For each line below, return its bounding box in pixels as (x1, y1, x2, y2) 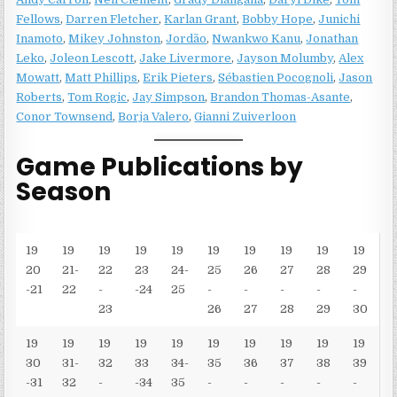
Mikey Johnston (68, 31, 161, 45)
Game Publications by (16, 150, 304, 185)
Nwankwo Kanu (212, 31, 301, 45)
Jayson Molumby (237, 51, 334, 65)
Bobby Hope (242, 12, 314, 26)
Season (16, 175, 112, 210)
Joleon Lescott (50, 51, 135, 65)
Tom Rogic (67, 90, 128, 104)
